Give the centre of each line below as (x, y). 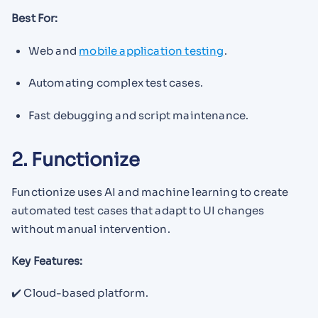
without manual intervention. (91, 229)
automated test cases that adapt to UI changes (138, 211)
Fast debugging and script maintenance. (138, 116)
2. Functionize (76, 160)
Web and (54, 50)
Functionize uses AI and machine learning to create (150, 192)
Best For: (35, 18)
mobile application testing (152, 50)
